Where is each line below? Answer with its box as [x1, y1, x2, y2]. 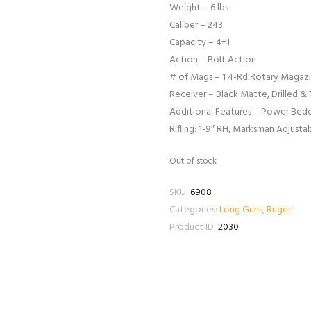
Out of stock [169, 154, 217, 169]
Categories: [169, 201, 219, 218]
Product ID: [169, 219, 218, 235]
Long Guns [219, 201, 262, 218]
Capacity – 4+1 [169, 35, 230, 51]
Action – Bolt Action [169, 52, 256, 69]
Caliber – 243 [169, 17, 223, 34]
